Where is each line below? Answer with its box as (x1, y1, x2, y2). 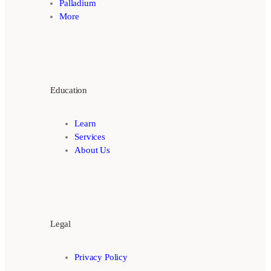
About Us (74, 145, 110, 155)
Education (50, 85, 87, 95)
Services (74, 131, 105, 142)
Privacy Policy (74, 252, 128, 262)
